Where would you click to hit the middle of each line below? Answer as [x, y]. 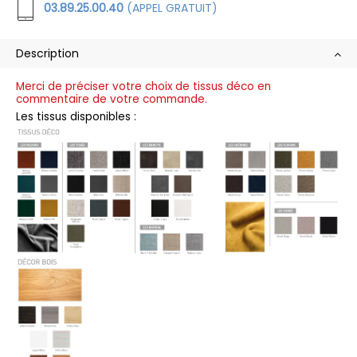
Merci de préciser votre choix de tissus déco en [143, 86]
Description [47, 53]
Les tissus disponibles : [76, 116]
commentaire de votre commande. [112, 99]
